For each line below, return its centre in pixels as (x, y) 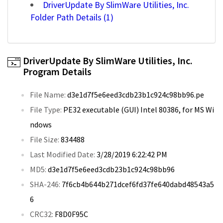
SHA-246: (45, 184)
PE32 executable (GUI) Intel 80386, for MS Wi (138, 110)
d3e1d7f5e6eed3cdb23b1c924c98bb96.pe (135, 95)
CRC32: (42, 214)
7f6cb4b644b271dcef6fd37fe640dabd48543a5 (137, 184)
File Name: (48, 95)
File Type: (46, 110)
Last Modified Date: (62, 155)
